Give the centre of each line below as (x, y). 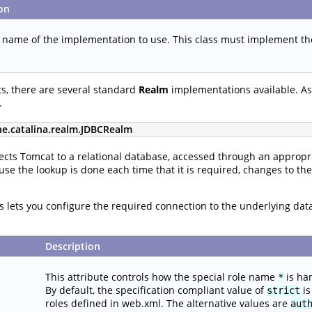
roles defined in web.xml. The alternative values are (168, 303)
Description (73, 246)
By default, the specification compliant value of (156, 290)
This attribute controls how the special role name (162, 276)
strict (283, 290)
